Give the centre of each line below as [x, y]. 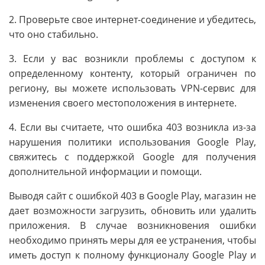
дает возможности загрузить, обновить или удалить [132, 210]
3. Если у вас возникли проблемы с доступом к [132, 58]
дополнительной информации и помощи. [105, 171]
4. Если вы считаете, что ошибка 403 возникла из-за [132, 127]
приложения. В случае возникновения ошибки [132, 225]
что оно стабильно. [54, 34]
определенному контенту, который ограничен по [132, 73]
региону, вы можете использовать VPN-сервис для [132, 88]
